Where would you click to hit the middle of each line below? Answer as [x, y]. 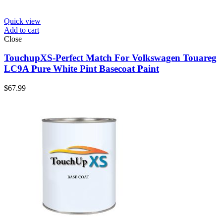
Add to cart [22, 30]
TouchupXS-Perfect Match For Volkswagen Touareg [110, 58]
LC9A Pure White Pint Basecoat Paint [82, 69]
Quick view [22, 21]
